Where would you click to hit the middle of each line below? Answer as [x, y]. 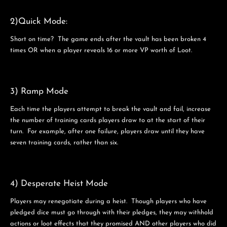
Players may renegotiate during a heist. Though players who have [108, 201]
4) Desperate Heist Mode [59, 183]
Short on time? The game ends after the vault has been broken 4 [108, 39]
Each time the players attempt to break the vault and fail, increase [110, 109]
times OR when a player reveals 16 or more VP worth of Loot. [101, 50]
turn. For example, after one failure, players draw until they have [107, 131]
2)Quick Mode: [39, 22]
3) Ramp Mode [39, 91]
